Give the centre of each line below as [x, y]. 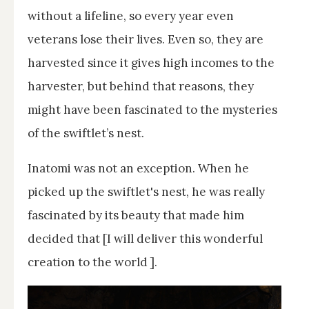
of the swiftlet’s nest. [86, 133]
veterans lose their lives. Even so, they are [146, 39]
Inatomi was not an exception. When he [138, 168]
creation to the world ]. [92, 262]
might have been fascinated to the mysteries [152, 109]
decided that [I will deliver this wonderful [145, 238]
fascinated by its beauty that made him [136, 215]
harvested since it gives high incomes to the [151, 62]
